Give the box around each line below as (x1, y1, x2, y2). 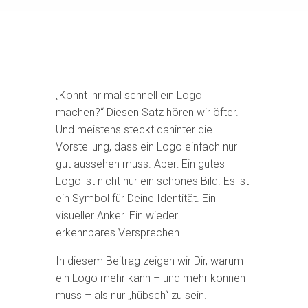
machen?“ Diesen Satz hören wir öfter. (55, 106, 239, 119)
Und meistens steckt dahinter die (55, 123, 212, 136)
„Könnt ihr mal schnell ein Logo (55, 89, 202, 102)
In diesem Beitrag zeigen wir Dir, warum (55, 254, 243, 267)
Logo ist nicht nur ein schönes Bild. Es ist (55, 175, 249, 188)
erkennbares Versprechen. (55, 226, 182, 239)
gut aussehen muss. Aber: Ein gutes (55, 157, 225, 170)
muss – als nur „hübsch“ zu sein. (55, 289, 207, 302)
